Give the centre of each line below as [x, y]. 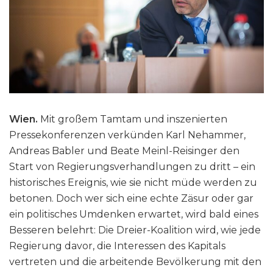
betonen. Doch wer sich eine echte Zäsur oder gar [131, 199]
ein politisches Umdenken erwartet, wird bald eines [134, 214]
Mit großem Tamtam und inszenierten [134, 119]
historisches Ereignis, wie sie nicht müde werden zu [133, 183]
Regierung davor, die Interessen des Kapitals [117, 246]
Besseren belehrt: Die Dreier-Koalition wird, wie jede [135, 230]
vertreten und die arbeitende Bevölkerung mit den [135, 262]
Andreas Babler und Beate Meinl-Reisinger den [124, 151]
